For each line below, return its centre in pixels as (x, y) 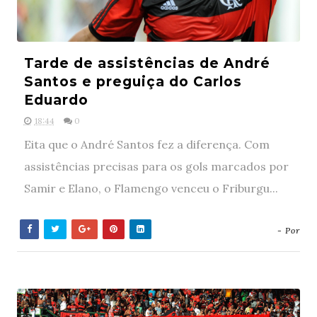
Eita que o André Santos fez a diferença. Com (146, 144)
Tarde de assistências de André (147, 63)
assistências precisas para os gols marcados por (156, 166)
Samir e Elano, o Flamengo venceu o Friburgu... (151, 188)
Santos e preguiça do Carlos (133, 82)
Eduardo (56, 100)
